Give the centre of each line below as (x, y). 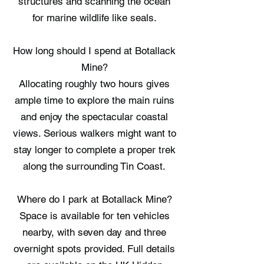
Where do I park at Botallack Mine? (94, 199)
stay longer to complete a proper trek (94, 150)
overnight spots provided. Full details (94, 249)
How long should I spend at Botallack (94, 51)
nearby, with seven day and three (94, 232)
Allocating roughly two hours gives (94, 84)
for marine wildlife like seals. (94, 18)
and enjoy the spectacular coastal (94, 117)
